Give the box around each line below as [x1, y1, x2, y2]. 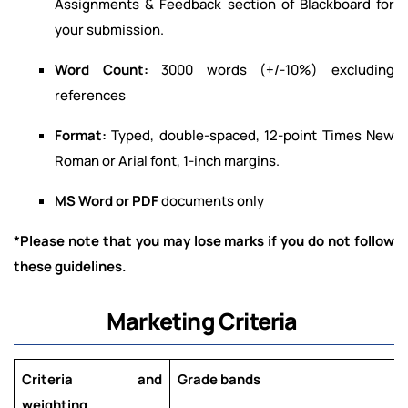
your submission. [55, 20, 164, 40]
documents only [161, 191, 264, 211]
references [55, 86, 126, 106]
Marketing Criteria [107, 305, 301, 338]
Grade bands [178, 370, 260, 390]
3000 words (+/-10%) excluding [161, 60, 395, 80]
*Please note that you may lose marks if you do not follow [14, 231, 394, 251]
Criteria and [22, 370, 162, 390]
